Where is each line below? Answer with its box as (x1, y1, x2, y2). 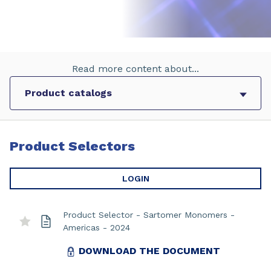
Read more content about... (72, 63, 199, 74)
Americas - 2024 (63, 223, 130, 232)
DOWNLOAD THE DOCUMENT (78, 245, 220, 256)
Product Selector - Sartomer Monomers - (63, 210, 235, 220)
